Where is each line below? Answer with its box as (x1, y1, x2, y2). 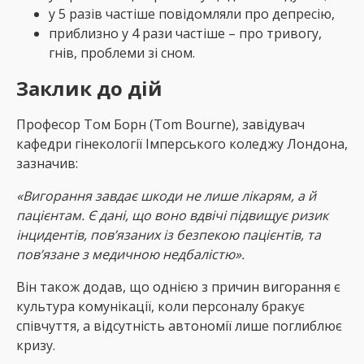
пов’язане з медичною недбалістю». (16, 245, 245, 264)
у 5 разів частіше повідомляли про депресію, (49, 5, 335, 24)
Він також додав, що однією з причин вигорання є (16, 278, 340, 297)
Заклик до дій (16, 75, 162, 102)
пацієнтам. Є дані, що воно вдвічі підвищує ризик (16, 206, 328, 225)
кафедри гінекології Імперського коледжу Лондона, (16, 135, 348, 154)
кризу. (16, 336, 55, 355)
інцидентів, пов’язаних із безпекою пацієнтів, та (16, 226, 321, 245)
